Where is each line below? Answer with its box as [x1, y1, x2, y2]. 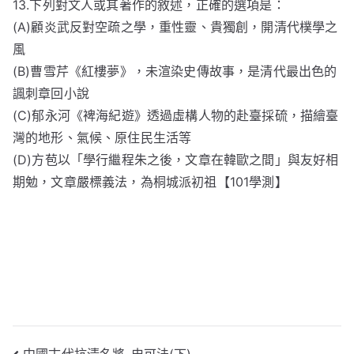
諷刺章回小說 [13, 85, 89, 101]
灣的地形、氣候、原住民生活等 [13, 130, 192, 145]
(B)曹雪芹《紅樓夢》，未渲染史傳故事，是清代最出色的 [13, 63, 337, 79]
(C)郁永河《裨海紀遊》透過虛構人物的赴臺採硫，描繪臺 [13, 107, 339, 123]
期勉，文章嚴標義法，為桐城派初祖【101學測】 [13, 174, 288, 190]
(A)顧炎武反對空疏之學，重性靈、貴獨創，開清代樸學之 [13, 19, 338, 35]
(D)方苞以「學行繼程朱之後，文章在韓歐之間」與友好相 [13, 152, 339, 168]
